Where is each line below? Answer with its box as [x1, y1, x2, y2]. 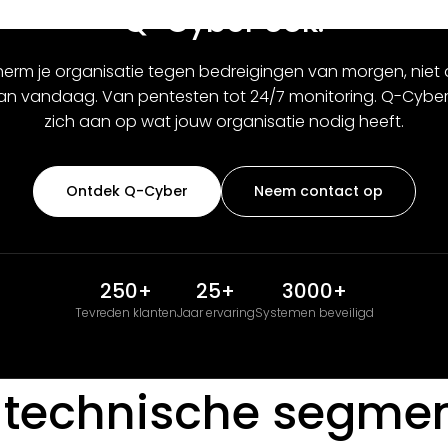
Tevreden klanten [74, 304, 177, 321]
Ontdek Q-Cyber [65, 181, 188, 201]
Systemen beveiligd [254, 304, 374, 321]
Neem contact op [253, 181, 383, 201]
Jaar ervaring [176, 304, 255, 321]
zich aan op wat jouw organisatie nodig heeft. [44, 110, 404, 133]
